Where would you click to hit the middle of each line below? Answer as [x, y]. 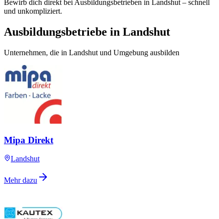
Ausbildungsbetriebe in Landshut [87, 32]
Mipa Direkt [29, 140]
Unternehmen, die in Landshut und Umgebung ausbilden [92, 52]
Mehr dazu [21, 180]
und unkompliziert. [33, 11]
